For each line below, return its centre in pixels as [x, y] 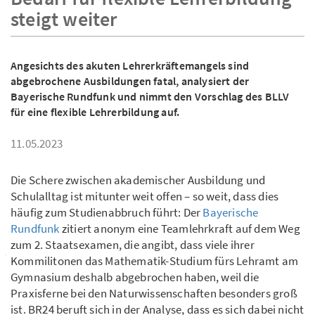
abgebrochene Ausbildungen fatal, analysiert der [130, 81]
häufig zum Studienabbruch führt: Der [107, 213]
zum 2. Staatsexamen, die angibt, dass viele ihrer [133, 245]
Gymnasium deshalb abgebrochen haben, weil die [135, 277]
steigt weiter [64, 19]
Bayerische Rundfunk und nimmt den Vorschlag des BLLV [150, 97]
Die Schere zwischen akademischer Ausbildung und [138, 180]
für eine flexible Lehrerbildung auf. [95, 112]
